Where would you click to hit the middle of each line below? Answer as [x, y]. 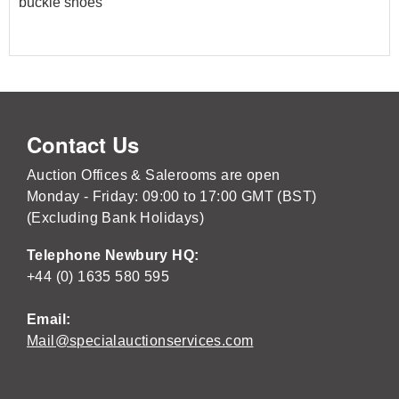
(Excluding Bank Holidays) [115, 217]
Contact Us [83, 144]
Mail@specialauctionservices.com [140, 340]
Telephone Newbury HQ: [115, 255]
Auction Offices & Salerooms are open [154, 175]
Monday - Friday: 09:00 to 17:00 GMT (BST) [172, 196]
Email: [49, 319]
